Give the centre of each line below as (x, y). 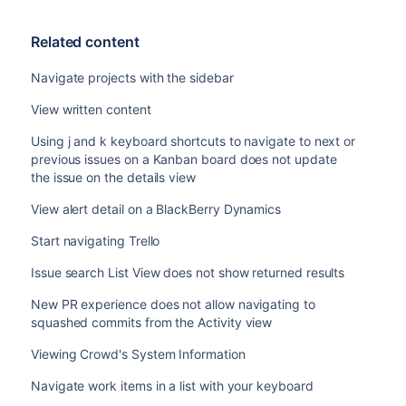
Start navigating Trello (95, 241)
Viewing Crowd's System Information (138, 354)
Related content (85, 42)
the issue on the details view (113, 177)
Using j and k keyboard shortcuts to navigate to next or (193, 141)
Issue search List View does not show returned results (188, 272)
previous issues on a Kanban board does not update (184, 159)
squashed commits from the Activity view (151, 322)
